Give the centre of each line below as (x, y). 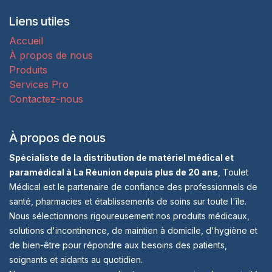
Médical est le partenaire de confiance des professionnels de (133, 187)
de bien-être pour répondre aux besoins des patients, (118, 245)
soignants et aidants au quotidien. (77, 260)
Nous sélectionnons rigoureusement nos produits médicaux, (129, 216)
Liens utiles (39, 21)
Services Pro (39, 84)
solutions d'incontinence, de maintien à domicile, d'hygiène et (133, 230)
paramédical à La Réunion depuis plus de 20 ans (114, 172)
